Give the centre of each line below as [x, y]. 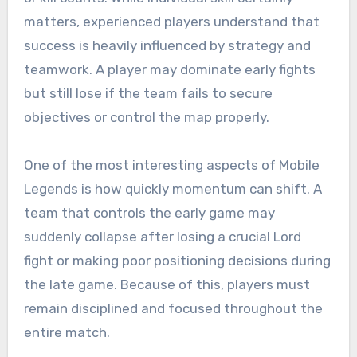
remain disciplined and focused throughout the [173, 308]
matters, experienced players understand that [171, 21]
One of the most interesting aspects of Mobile [171, 165]
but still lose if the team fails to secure [148, 93]
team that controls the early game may [149, 212]
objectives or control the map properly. [146, 117]
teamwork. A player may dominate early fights [169, 69]
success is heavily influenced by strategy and [167, 45]
